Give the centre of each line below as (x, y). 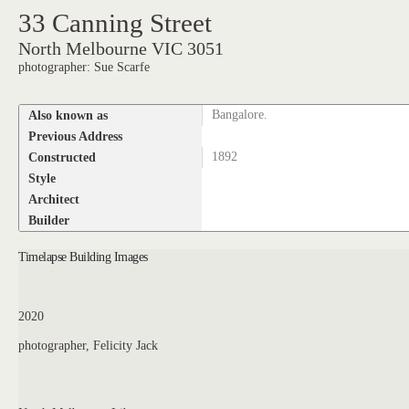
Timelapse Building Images (83, 257)
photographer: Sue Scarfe (84, 67)
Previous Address (76, 136)
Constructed (63, 157)
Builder (49, 220)
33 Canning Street (115, 23)
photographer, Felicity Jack (89, 345)
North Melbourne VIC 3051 (121, 49)
